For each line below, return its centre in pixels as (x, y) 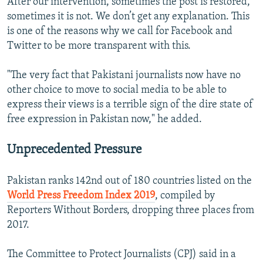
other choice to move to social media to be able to (117, 90)
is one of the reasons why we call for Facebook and (120, 32)
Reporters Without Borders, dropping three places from (131, 211)
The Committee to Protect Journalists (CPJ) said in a (122, 255)
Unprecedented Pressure (74, 150)
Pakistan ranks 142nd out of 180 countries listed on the (129, 181)
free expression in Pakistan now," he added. (104, 120)
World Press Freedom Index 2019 (81, 196)
